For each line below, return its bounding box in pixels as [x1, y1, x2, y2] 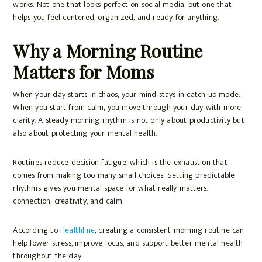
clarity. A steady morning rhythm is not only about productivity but [13, 113, 244, 127]
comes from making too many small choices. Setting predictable [13, 168, 235, 182]
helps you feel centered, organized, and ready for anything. [13, 11, 219, 25]
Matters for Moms [13, 60, 154, 84]
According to [13, 223, 60, 237]
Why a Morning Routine [13, 39, 203, 63]
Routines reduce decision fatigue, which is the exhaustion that [13, 156, 227, 170]
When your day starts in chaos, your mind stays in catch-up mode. [13, 88, 240, 102]
